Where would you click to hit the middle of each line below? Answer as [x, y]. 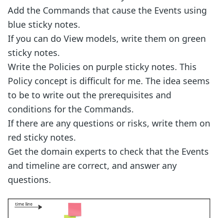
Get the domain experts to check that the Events [108, 152]
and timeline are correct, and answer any [92, 166]
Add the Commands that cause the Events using [107, 10]
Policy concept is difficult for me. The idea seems [109, 81]
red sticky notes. [42, 137]
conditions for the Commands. [71, 109]
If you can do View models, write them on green [107, 39]
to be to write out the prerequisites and [90, 95]
